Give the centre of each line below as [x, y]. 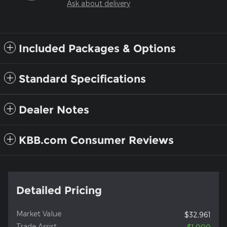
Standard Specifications [82, 79]
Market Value [39, 214]
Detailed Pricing [59, 191]
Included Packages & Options [97, 49]
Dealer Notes [54, 110]
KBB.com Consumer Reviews [96, 140]
